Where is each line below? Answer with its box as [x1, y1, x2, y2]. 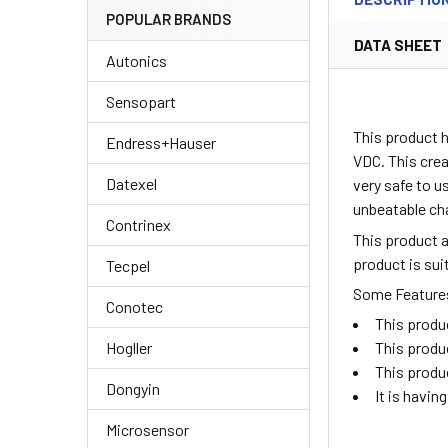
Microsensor [106, 420, 189, 440]
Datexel [106, 174, 157, 194]
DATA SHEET [354, 36, 443, 55]
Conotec [106, 297, 163, 317]
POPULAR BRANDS [106, 10, 231, 29]
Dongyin [106, 379, 160, 399]
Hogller [106, 338, 152, 358]
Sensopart [106, 92, 176, 112]
